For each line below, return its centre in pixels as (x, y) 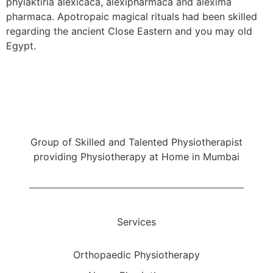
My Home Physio (136, 117)
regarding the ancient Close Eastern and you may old (129, 31)
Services (136, 222)
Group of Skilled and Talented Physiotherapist (136, 142)
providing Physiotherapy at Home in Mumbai (136, 157)
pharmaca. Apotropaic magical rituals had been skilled (132, 17)
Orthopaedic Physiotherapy (136, 254)
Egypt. (21, 46)
